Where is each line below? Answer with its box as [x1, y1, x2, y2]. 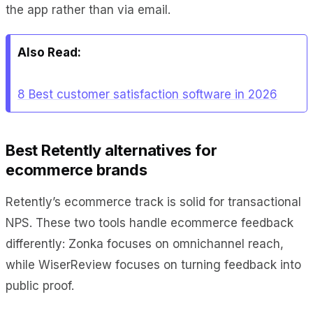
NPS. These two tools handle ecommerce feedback [6, 215, 293, 230]
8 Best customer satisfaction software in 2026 [17, 87, 277, 101]
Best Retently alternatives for [6, 140, 217, 159]
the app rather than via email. [6, 2, 170, 17]
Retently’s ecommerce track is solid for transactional [6, 194, 301, 209]
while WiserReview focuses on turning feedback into [6, 257, 301, 272]
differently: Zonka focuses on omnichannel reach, [6, 236, 284, 251]
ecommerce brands [6, 160, 147, 179]
